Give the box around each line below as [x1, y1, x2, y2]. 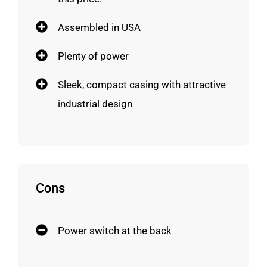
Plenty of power [58, 49, 129, 62]
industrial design [58, 97, 132, 110]
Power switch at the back [58, 224, 172, 237]
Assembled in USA [58, 21, 141, 33]
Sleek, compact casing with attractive [58, 78, 226, 91]
